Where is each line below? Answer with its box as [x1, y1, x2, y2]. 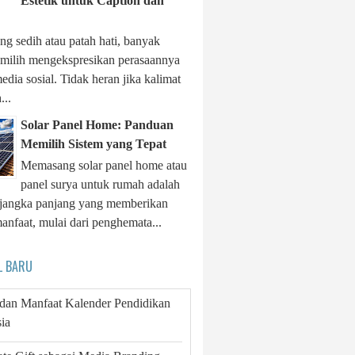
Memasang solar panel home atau [21, 158, 187, 172]
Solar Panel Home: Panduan [21, 117, 174, 132]
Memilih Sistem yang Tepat [21, 136, 166, 151]
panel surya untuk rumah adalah [21, 177, 180, 191]
